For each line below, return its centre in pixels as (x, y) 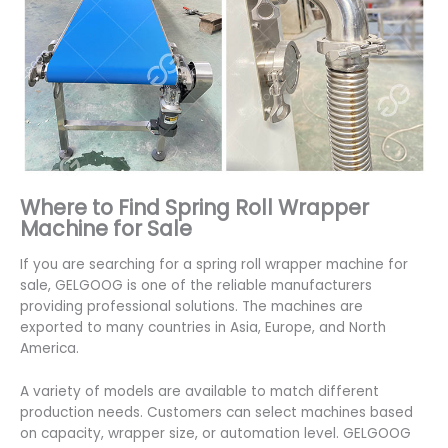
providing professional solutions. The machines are (191, 306)
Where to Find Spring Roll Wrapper (194, 208)
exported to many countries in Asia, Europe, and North (203, 327)
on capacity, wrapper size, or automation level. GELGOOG (215, 433)
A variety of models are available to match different (199, 391)
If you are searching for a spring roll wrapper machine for (214, 264)
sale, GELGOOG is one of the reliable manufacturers (196, 285)
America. (49, 348)
